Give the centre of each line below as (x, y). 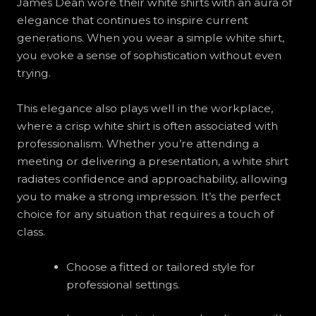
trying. (34, 73)
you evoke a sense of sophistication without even (149, 56)
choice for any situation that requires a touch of (145, 214)
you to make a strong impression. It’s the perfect (148, 197)
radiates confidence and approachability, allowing (152, 179)
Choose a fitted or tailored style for (160, 267)
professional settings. (123, 284)
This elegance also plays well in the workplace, (145, 109)
